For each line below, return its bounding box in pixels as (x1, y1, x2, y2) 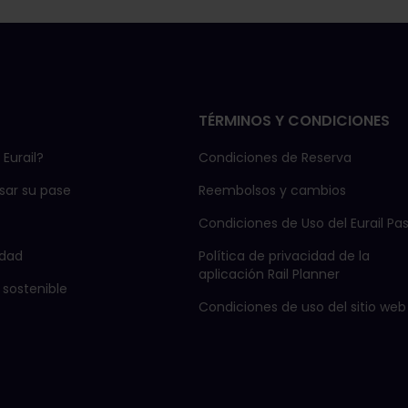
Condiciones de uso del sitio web (199, 297, 406, 316)
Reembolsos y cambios (199, 180, 346, 199)
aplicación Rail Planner (199, 264, 340, 283)
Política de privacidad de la (199, 246, 370, 265)
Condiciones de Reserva (199, 148, 352, 167)
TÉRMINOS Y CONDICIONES (199, 109, 390, 131)
